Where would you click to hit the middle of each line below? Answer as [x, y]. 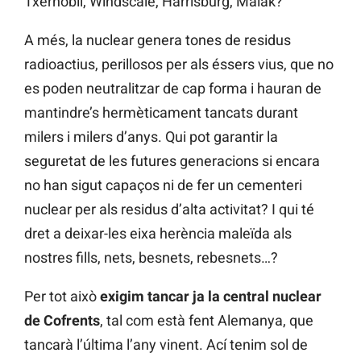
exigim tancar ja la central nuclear [211, 296]
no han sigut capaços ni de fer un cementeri [163, 185]
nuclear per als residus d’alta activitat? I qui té [169, 209]
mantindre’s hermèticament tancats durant [161, 112]
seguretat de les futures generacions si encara [172, 160]
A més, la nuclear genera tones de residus [158, 39]
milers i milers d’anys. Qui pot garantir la [151, 136]
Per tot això [62, 296]
